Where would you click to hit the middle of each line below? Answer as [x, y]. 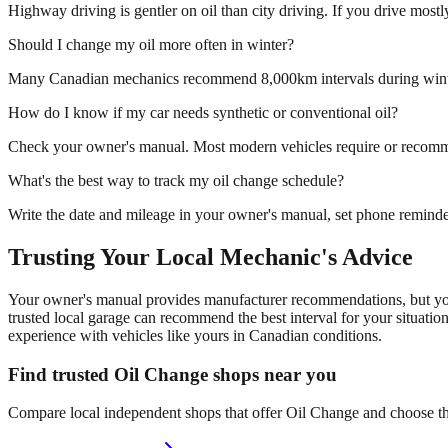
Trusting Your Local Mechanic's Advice [210, 257]
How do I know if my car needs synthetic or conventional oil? [203, 113]
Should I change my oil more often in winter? [151, 45]
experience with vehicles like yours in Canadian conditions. [195, 335]
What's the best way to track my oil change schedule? [176, 181]
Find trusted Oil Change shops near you [172, 374]
